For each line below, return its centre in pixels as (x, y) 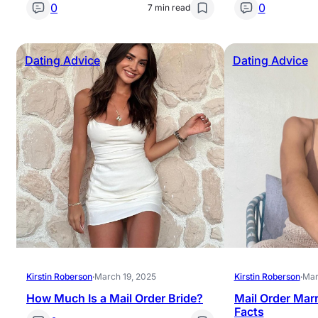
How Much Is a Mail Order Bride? (115, 298)
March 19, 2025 (125, 276)
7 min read (169, 7)
